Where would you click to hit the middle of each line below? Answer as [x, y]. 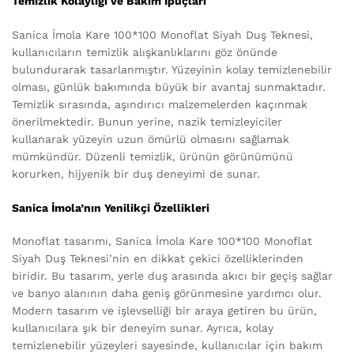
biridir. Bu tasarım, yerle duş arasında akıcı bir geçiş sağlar [172, 275]
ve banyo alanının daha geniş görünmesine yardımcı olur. [167, 293]
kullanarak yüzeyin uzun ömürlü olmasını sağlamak [151, 139]
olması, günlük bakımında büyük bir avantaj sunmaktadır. [169, 87]
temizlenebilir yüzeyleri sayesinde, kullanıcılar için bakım [167, 345]
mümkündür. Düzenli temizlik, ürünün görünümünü [153, 156]
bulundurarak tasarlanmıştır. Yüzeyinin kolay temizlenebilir [172, 69]
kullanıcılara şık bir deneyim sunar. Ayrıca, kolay [143, 328]
